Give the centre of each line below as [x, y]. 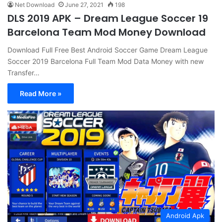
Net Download [35, 5]
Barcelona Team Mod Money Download [107, 32]
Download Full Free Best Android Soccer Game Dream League [108, 50]
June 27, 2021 [84, 5]
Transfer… [24, 73]
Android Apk [185, 216]
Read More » [41, 94]
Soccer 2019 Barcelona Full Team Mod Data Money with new [106, 61]
